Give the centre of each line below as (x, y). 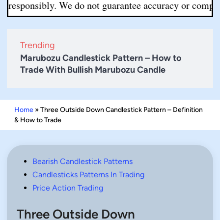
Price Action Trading (68, 188)
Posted (28, 161)
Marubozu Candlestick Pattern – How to (101, 58)
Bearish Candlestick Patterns (82, 161)
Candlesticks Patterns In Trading (88, 174)
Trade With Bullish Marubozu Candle (93, 69)
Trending (38, 45)
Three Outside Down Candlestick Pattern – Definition (122, 110)
